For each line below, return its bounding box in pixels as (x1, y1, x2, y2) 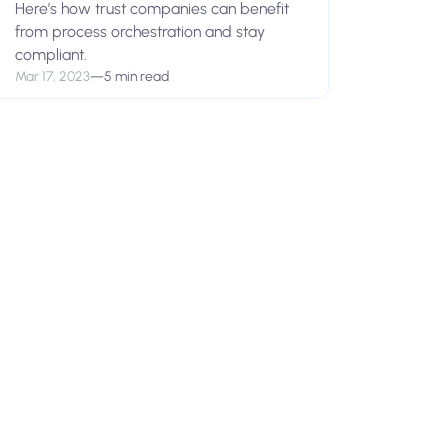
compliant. (14, 45, 87, 65)
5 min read (103, 68, 169, 85)
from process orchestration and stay (14, 22, 265, 42)
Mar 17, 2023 (14, 68, 90, 85)
